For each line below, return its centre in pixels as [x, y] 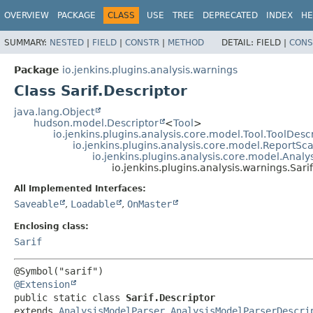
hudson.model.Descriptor [96, 123]
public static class [70, 297]
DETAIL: [239, 42]
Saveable [36, 204]
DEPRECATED [230, 15]
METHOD [186, 42]
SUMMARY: [27, 42]
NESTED [67, 42]
